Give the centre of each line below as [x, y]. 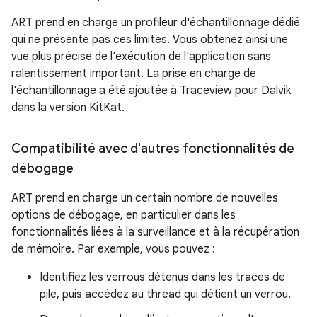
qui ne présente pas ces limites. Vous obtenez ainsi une [150, 40]
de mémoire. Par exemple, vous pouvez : [113, 249]
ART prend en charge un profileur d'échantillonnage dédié [156, 23]
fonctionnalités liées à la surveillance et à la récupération [155, 232]
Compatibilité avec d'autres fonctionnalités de [153, 149]
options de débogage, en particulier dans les [123, 215]
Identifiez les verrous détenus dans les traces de [162, 277]
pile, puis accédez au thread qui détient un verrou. [165, 294]
